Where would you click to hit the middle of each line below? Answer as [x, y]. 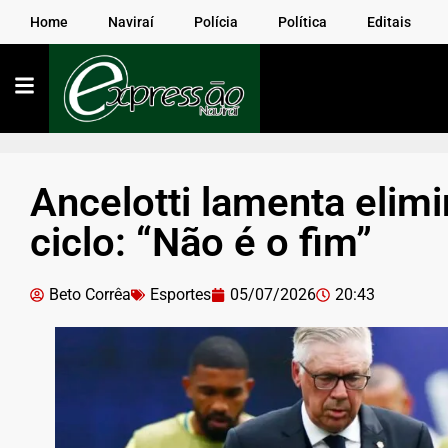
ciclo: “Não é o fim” [201, 243]
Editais [389, 22]
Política [302, 22]
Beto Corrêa [90, 295]
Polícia [216, 22]
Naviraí [131, 22]
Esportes [180, 295]
